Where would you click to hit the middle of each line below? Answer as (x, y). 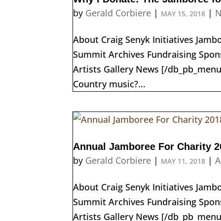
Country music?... (109, 84)
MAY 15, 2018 (183, 13)
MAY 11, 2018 (183, 161)
